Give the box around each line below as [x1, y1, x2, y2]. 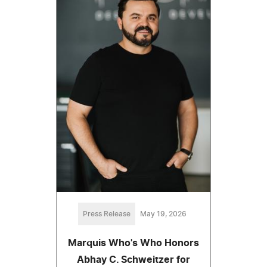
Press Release [83, 210, 131, 218]
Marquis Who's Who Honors [68, 238, 199, 248]
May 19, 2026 [140, 210, 187, 218]
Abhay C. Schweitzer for [77, 254, 190, 265]
